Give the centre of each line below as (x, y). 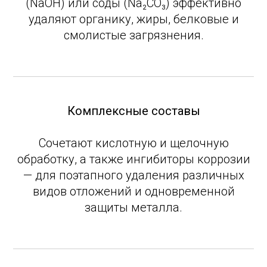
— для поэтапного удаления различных (133, 175)
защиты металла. (133, 207)
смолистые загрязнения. (133, 35)
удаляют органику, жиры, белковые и (133, 19)
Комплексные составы (133, 111)
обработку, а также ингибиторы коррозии (133, 159)
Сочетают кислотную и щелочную (133, 143)
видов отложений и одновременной (133, 191)
